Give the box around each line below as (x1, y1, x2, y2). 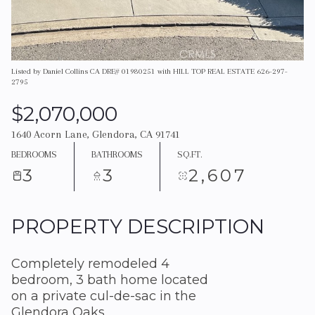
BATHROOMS (91, 148, 143, 160)
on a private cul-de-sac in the (11, 288, 196, 304)
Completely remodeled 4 (11, 256, 169, 271)
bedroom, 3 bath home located (11, 272, 208, 288)
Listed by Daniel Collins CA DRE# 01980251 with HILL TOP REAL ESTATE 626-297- (11, 67, 288, 76)
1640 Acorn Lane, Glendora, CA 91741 (11, 128, 180, 141)
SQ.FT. (177, 148, 202, 160)
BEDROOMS (11, 148, 57, 160)
